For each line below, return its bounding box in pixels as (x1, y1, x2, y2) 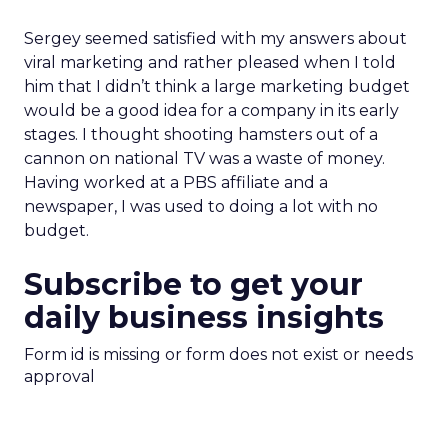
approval (24, 367, 95, 386)
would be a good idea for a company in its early (24, 101, 399, 120)
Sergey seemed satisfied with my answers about (24, 29, 407, 48)
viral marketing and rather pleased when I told (24, 53, 396, 72)
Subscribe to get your (24, 266, 363, 303)
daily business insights (24, 299, 384, 336)
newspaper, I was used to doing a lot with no (24, 197, 378, 216)
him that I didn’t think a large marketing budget (24, 77, 410, 96)
